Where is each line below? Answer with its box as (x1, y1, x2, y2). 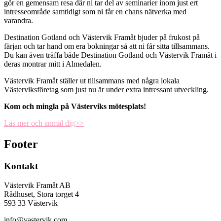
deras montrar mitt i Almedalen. (4, 60, 102, 69)
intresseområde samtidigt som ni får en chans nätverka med (4, 7, 186, 16)
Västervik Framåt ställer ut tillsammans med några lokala (4, 76, 180, 85)
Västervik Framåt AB (4, 181, 71, 189)
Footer (4, 138, 38, 151)
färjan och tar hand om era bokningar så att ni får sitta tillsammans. (4, 42, 210, 51)
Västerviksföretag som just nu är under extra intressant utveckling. (4, 85, 209, 94)
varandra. (4, 16, 33, 25)
